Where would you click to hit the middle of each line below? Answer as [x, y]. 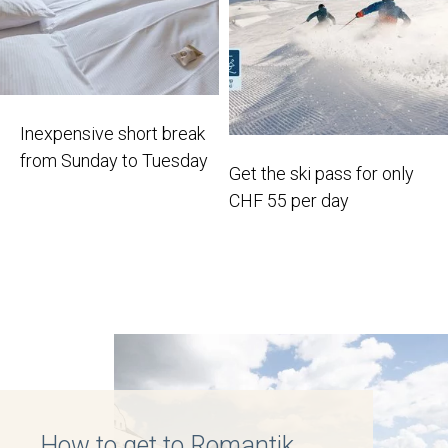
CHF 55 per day [289, 200]
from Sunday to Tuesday [114, 160]
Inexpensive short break [112, 133]
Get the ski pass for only [321, 173]
